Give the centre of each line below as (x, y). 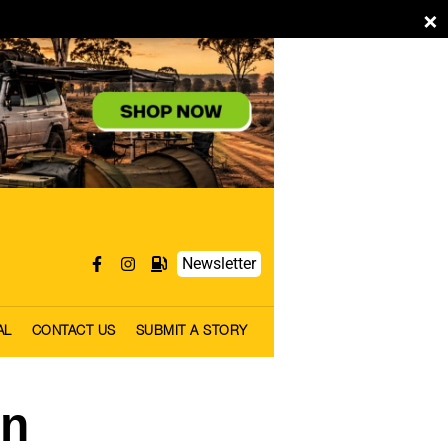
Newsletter (219, 264)
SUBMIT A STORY (191, 332)
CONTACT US (73, 332)
